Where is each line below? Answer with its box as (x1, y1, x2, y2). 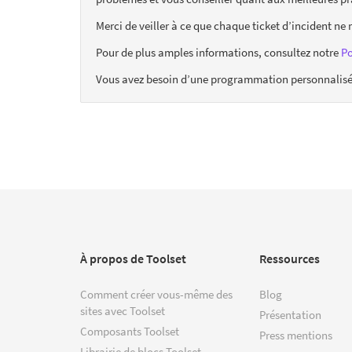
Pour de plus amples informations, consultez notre (96, 44, 341, 60)
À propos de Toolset (80, 250, 186, 266)
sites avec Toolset (80, 302, 165, 318)
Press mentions (259, 327, 332, 343)
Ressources (259, 250, 320, 266)
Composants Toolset (80, 323, 179, 339)
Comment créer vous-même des (80, 286, 233, 302)
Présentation (259, 306, 321, 322)
